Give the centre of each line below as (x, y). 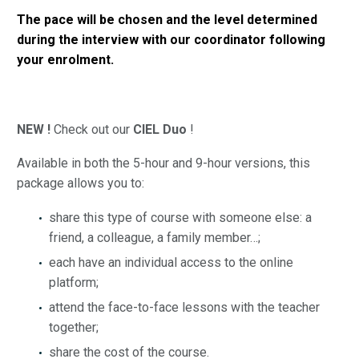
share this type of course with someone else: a (180, 217)
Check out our (92, 129)
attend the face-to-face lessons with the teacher (184, 307)
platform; (74, 282)
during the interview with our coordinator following (171, 39)
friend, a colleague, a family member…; (155, 237)
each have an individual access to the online (171, 262)
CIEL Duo (160, 129)
